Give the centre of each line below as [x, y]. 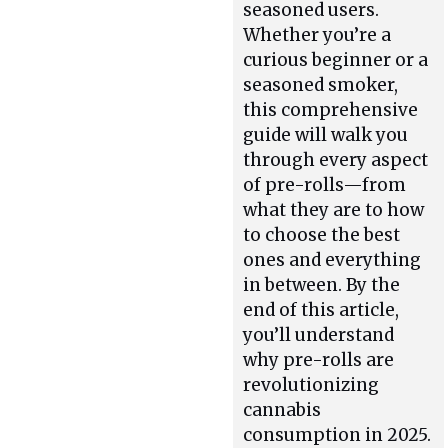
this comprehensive [331, 109]
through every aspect [336, 159]
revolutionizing [311, 384]
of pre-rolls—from [325, 184]
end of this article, [321, 309]
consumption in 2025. [337, 434]
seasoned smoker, [321, 84]
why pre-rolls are [319, 359]
